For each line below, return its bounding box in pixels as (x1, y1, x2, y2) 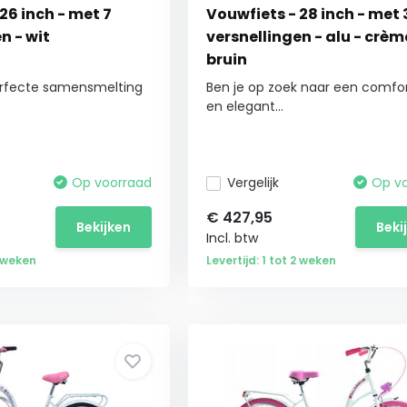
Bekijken (75, 217, 131, 236)
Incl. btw (205, 229, 258, 247)
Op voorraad (71, 174, 152, 192)
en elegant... (205, 97, 283, 115)
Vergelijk (226, 174, 279, 192)
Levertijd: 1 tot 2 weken (205, 253, 336, 268)
